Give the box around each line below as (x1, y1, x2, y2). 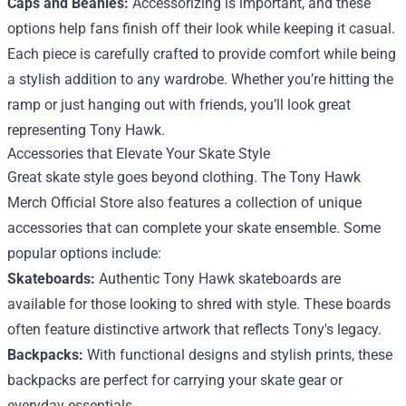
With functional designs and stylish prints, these (83, 345, 392, 363)
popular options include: (7, 244, 161, 262)
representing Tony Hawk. (7, 121, 165, 139)
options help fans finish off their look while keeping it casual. (7, 19, 395, 37)
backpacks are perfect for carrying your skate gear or (7, 371, 343, 389)
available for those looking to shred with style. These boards (7, 295, 391, 313)
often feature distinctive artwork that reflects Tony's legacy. (7, 320, 382, 338)
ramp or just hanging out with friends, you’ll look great (7, 95, 351, 113)
